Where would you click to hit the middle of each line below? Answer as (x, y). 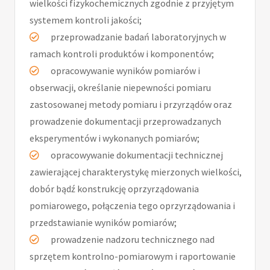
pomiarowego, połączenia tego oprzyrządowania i (132, 206)
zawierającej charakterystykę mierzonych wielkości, (136, 172)
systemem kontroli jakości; (86, 20)
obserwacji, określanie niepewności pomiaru (120, 88)
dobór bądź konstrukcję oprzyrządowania (114, 189)
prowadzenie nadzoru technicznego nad (132, 240)
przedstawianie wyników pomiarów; (103, 223)
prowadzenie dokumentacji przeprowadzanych (125, 121)
